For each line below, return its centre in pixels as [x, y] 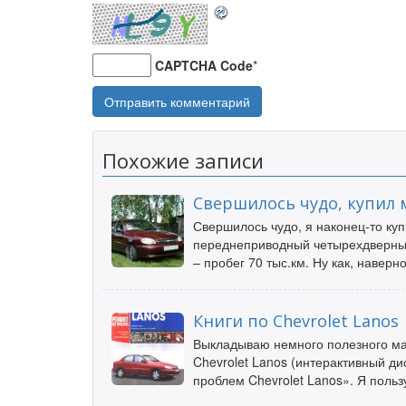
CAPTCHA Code [204, 65]
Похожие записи [183, 160]
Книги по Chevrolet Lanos [296, 321]
